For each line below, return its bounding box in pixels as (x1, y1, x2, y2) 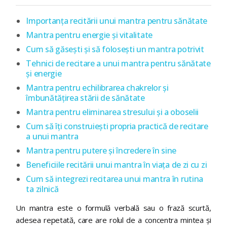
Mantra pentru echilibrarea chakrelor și (26, 82, 169, 93)
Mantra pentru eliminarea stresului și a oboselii (26, 106, 199, 118)
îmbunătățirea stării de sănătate (26, 92, 145, 103)
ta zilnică (26, 183, 59, 195)
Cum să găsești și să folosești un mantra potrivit (26, 43, 204, 55)
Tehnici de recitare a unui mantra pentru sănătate (26, 57, 211, 69)
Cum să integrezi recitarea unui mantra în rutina (26, 173, 204, 184)
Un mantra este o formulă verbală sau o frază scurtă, (16, 202, 211, 213)
